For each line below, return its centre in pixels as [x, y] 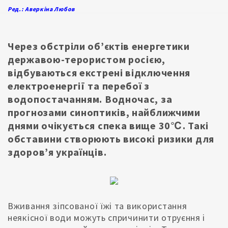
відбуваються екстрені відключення [99, 72]
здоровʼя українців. [57, 152]
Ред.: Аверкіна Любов [41, 9]
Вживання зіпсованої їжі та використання [97, 206]
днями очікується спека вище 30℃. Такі [108, 125]
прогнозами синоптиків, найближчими [104, 112]
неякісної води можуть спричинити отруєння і [107, 218]
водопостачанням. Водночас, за [90, 99]
